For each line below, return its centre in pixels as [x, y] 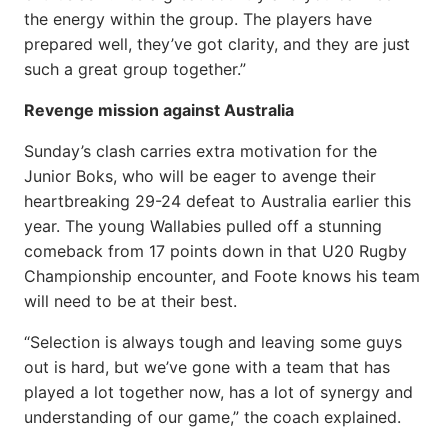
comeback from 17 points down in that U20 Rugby [215, 250]
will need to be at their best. [130, 300]
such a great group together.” [135, 68]
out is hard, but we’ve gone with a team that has [207, 366]
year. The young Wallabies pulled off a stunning [203, 225]
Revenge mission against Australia [159, 109]
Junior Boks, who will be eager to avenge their [200, 175]
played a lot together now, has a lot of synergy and [218, 391]
